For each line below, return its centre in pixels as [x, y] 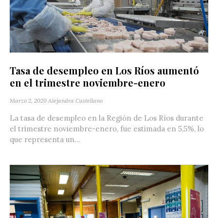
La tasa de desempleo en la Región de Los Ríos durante [107, 118]
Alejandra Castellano [75, 100]
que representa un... [45, 139]
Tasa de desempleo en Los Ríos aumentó [104, 70]
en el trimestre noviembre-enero [88, 82]
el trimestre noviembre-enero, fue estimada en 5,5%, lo [107, 128]
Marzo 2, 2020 [28, 100]
